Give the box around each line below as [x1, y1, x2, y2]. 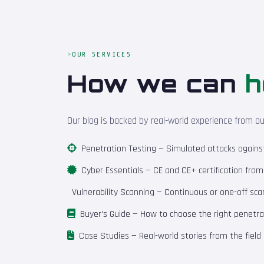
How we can [67, 69, 245, 99]
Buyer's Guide [80, 208, 130, 221]
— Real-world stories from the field [129, 230, 261, 243]
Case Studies [79, 230, 129, 243]
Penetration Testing [81, 143, 156, 156]
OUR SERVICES [72, 50, 132, 59]
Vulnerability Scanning [72, 186, 154, 199]
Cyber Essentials [81, 164, 143, 177]
